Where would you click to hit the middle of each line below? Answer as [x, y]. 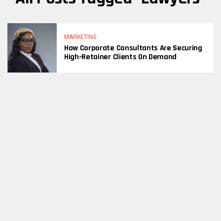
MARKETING [80, 37]
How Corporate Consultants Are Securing [133, 48]
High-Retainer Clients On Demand [121, 57]
